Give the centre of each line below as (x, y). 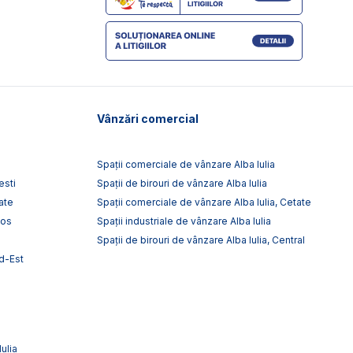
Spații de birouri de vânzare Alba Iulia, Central (201, 240)
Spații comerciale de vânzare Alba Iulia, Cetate (204, 202)
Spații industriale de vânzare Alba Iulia (184, 221)
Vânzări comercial (148, 118)
